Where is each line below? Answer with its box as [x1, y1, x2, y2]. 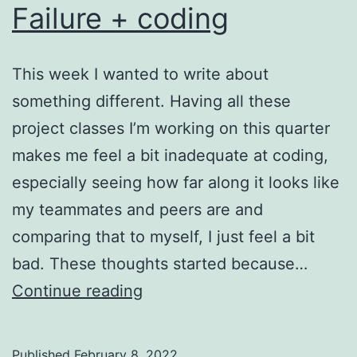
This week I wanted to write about [12, 64, 269, 84]
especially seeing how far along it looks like [12, 172, 339, 192]
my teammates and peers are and [12, 199, 263, 219]
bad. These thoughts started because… [12, 253, 308, 273]
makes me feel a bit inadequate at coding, [12, 145, 328, 165]
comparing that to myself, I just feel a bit [12, 226, 315, 246]
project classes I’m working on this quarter [12, 118, 330, 138]
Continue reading [12, 280, 143, 300]
